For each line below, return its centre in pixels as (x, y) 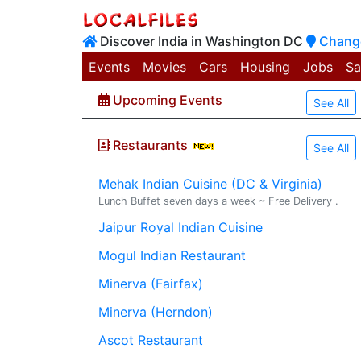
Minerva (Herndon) (156, 312)
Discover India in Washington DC (201, 41)
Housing (265, 66)
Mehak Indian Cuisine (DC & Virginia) (210, 184)
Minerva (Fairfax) (151, 284)
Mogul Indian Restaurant (172, 255)
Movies (164, 66)
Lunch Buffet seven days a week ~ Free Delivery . (218, 201)
